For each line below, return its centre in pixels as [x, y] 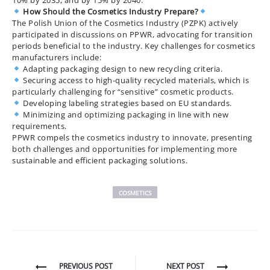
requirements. [39, 126]
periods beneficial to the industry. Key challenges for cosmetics [133, 46]
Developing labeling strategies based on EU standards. [126, 103]
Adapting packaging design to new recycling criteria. [122, 69]
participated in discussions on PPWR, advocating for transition [132, 34]
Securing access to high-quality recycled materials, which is [135, 80]
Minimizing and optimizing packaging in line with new [125, 115]
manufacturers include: [57, 57]
